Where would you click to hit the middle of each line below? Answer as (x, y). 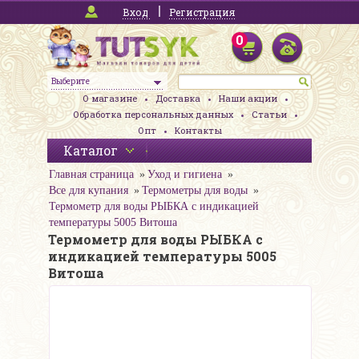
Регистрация (202, 12)
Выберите (71, 81)
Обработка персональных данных (153, 115)
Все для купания (89, 191)
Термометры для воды (195, 191)
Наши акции (248, 99)
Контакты (198, 131)
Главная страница (91, 175)
